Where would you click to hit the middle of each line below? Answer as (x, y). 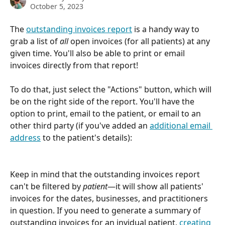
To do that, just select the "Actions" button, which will (112, 90)
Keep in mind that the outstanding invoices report (106, 174)
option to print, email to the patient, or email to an (106, 114)
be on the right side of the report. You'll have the (103, 102)
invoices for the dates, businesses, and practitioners (110, 198)
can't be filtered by (46, 186)
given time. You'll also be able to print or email (98, 53)
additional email (181, 126)
